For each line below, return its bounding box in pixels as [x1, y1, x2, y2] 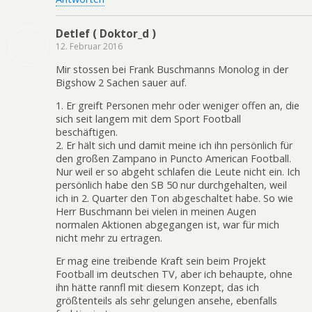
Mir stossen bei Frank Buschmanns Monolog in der [56, 62, 288, 76]
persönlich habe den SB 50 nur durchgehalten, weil [56, 178, 287, 192]
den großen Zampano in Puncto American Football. [56, 151, 291, 165]
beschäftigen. [56, 125, 118, 139]
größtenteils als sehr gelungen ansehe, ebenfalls [56, 294, 277, 308]
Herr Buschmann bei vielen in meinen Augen [56, 204, 256, 218]
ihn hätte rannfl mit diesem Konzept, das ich [56, 281, 259, 295]
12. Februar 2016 [56, 40, 123, 53]
